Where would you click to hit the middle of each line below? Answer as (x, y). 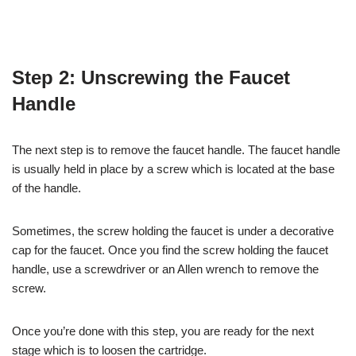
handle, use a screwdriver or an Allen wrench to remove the (165, 269)
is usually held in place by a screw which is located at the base (173, 168)
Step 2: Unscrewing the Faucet (151, 77)
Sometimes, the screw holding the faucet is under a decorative (173, 230)
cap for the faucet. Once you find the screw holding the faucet (170, 250)
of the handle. (46, 188)
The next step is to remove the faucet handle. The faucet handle (176, 149)
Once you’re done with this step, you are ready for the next (163, 331)
